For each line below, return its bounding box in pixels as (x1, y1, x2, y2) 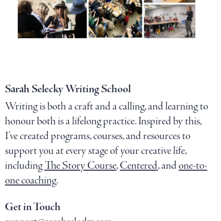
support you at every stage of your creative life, (5, 143, 186, 158)
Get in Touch (5, 199, 61, 215)
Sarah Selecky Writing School (5, 81, 131, 97)
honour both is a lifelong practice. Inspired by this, (5, 113, 201, 129)
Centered (120, 158, 158, 173)
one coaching (5, 173, 56, 188)
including (5, 158, 44, 173)
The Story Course (44, 158, 116, 173)
